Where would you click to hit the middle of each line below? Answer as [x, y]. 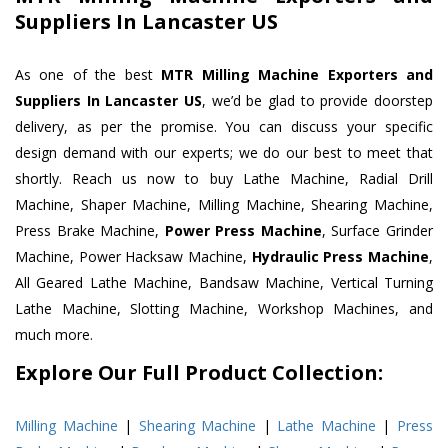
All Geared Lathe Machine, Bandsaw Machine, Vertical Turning [224, 283]
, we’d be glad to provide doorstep [317, 101]
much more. [54, 335]
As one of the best [88, 75]
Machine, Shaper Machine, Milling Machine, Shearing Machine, [224, 205]
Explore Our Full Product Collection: [199, 373]
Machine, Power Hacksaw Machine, [133, 257]
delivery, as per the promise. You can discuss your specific [224, 127]
